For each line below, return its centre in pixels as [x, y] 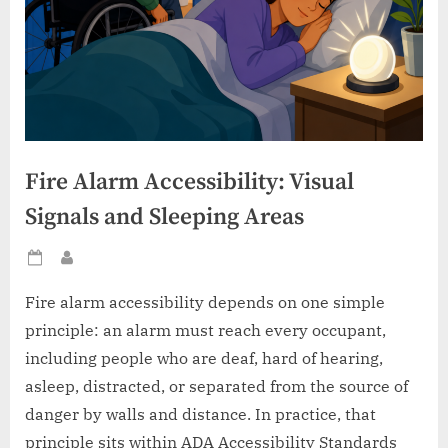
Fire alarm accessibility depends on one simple [205, 302]
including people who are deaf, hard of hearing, [204, 358]
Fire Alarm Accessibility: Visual [189, 182]
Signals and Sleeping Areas [164, 217]
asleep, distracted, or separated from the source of [216, 386]
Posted [70, 267]
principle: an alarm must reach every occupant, [205, 330]
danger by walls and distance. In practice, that [200, 414]
